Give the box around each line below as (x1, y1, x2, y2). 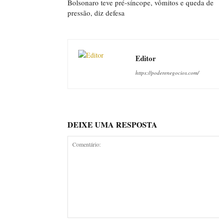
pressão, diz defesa (67, 8, 125, 18)
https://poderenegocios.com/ (135, 69, 199, 76)
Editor (135, 53, 156, 64)
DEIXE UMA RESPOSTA (67, 119, 157, 130)
